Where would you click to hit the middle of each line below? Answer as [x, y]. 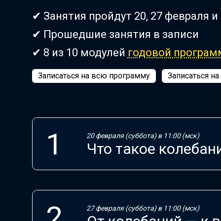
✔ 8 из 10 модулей [80, 53]
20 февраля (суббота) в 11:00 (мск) [143, 136]
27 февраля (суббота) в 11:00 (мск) [143, 208]
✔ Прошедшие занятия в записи [115, 35]
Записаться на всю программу [94, 76]
